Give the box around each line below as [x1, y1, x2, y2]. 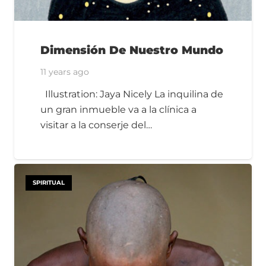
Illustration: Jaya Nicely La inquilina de [40, 88, 223, 100]
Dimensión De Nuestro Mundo [40, 43, 223, 58]
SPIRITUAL [33, 178, 65, 186]
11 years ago [40, 66, 89, 78]
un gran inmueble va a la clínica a [40, 103, 197, 115]
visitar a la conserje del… [40, 119, 152, 131]
